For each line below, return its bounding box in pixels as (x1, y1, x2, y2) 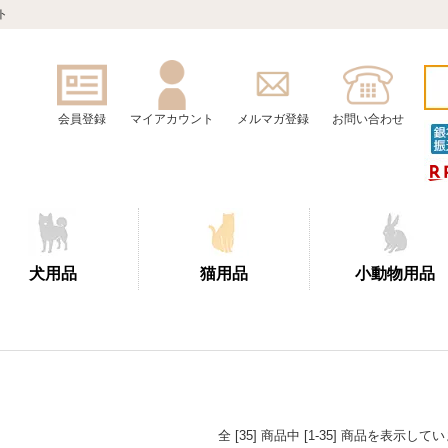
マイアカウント (130, 112, 214, 126)
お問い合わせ (332, 112, 404, 126)
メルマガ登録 (237, 112, 309, 126)
